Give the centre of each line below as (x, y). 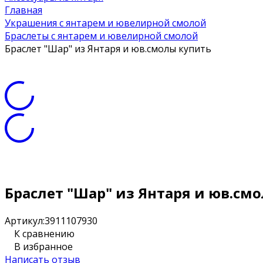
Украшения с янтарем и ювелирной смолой (105, 23)
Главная (23, 10)
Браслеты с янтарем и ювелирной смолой (101, 36)
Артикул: (25, 220)
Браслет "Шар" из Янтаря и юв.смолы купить (108, 49)
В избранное (43, 246)
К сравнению (44, 233)
